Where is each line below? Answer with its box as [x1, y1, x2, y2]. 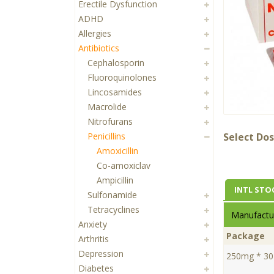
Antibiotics [78, 42, 119, 54]
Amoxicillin [97, 145, 138, 157]
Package [226, 230, 265, 242]
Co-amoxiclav [97, 160, 150, 172]
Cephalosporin [87, 57, 144, 69]
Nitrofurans [87, 116, 133, 128]
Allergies [78, 28, 111, 40]
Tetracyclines [87, 204, 139, 216]
